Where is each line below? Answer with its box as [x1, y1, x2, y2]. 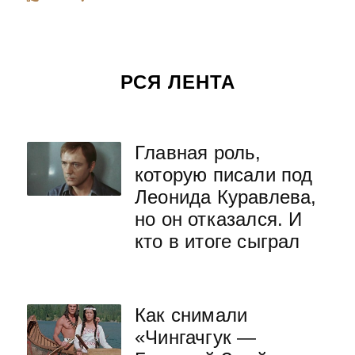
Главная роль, [135, 142, 261, 163]
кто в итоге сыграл [135, 231, 300, 252]
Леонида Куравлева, [135, 186, 317, 208]
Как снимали [135, 304, 248, 326]
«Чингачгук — [135, 326, 257, 348]
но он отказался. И [135, 208, 303, 230]
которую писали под [135, 164, 313, 185]
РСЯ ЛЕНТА [120, 71, 235, 93]
